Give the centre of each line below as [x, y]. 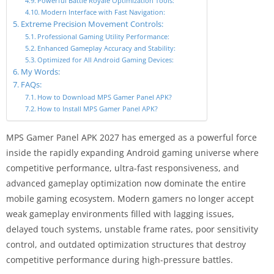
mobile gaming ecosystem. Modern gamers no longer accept [130, 198]
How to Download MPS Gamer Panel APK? [105, 97]
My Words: [40, 72]
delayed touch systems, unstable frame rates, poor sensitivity [132, 229]
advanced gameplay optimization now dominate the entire [126, 183]
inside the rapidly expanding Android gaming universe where [132, 152]
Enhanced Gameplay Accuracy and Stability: [107, 48]
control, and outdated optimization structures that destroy [126, 244]
